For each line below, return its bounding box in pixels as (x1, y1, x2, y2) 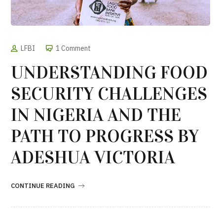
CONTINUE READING (11, 182, 75, 190)
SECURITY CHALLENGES (11, 83, 208, 105)
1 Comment (56, 44, 91, 53)
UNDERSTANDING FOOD (11, 62, 208, 84)
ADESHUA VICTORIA (11, 147, 176, 169)
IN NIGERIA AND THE (11, 104, 182, 126)
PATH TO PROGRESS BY (11, 125, 199, 147)
